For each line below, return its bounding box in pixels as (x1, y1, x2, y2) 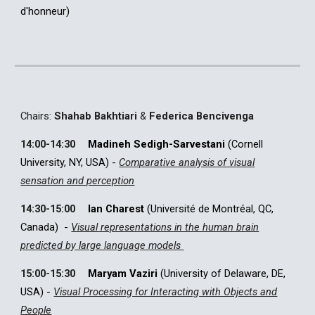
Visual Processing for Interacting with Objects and (53, 285, 278, 298)
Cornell (231, 138, 264, 150)
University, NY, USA (20, 156, 106, 169)
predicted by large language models (20, 239, 181, 252)
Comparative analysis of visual (119, 156, 255, 169)
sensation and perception (20, 174, 135, 187)
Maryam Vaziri (88, 267, 161, 280)
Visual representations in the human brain (71, 221, 259, 233)
